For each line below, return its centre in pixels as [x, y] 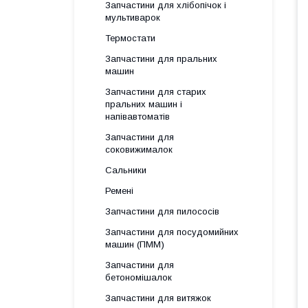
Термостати [130, 38]
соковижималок [139, 150]
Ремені [119, 191]
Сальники [126, 170]
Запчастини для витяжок [158, 298]
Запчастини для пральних [161, 59]
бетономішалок [139, 277]
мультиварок [133, 18]
